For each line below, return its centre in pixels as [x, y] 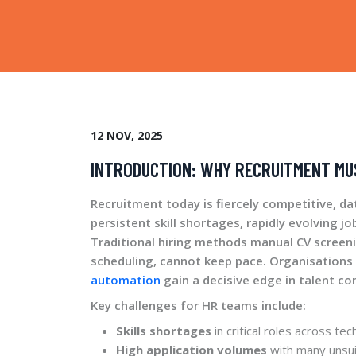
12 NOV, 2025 [127, 135]
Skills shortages [164, 330]
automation [127, 279]
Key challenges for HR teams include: [198, 305]
